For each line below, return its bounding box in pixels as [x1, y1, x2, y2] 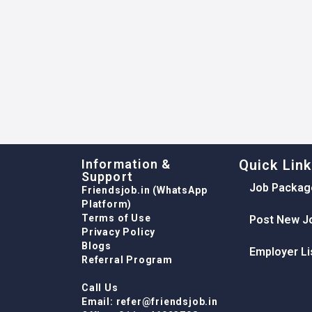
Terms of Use [81, 212, 151, 224]
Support [81, 169, 133, 185]
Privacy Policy [81, 226, 156, 238]
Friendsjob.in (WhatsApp [81, 185, 208, 196]
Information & [81, 157, 171, 172]
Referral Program [81, 254, 173, 266]
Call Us [81, 282, 118, 294]
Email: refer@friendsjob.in [81, 296, 218, 308]
